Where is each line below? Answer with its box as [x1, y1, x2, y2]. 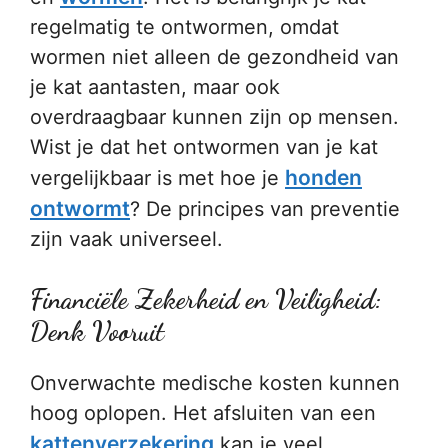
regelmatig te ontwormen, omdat [30, 15, 339, 39]
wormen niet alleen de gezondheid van [30, 45, 399, 69]
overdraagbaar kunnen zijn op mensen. [30, 105, 399, 129]
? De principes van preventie [130, 197, 400, 221]
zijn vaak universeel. [30, 227, 223, 251]
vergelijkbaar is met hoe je [30, 166, 285, 190]
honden [285, 165, 362, 190]
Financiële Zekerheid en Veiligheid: [30, 283, 382, 316]
